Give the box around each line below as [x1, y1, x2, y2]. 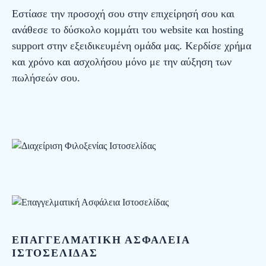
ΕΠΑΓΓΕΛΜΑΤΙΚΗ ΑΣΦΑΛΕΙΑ [12, 234, 190, 246]
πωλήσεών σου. [12, 72, 80, 84]
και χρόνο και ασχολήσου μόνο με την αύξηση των [12, 56, 232, 68]
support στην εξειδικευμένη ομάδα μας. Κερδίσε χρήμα [12, 40, 251, 52]
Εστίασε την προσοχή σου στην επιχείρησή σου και [12, 8, 235, 20]
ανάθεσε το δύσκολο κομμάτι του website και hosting [12, 24, 243, 36]
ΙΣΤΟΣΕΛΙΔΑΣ [12, 247, 98, 259]
